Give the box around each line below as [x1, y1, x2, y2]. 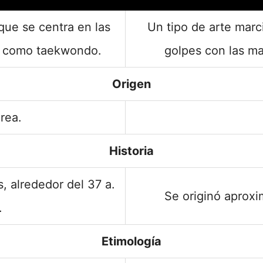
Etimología [102, 234, 161, 248]
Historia [109, 144, 154, 158]
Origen [112, 77, 151, 91]
